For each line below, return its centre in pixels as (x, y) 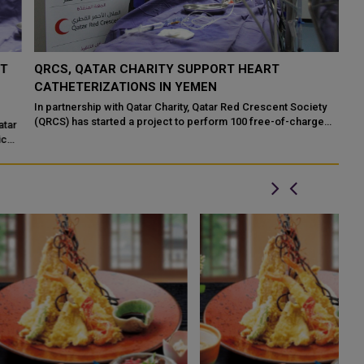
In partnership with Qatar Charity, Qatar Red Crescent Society (165, 107)
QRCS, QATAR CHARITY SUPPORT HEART (142, 69)
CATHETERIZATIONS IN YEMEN (110, 87)
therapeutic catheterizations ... (94, 136)
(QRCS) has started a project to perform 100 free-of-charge (164, 121)
